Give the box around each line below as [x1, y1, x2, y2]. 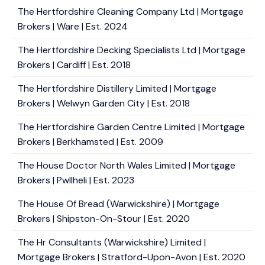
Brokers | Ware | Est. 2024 [18, 20, 128, 33]
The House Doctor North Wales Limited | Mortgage [18, 159, 235, 172]
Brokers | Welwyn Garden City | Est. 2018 [18, 97, 190, 109]
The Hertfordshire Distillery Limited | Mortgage [18, 82, 216, 95]
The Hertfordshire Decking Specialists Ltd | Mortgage [18, 44, 245, 56]
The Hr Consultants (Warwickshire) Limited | [18, 236, 206, 248]
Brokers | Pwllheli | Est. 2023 [18, 174, 134, 186]
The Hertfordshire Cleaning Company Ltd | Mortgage [18, 5, 244, 18]
